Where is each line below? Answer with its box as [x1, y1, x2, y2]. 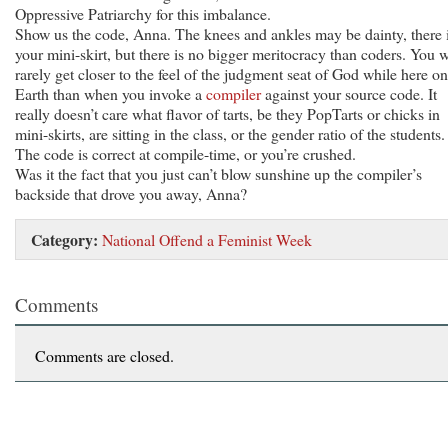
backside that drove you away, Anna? [15, 182, 247, 204]
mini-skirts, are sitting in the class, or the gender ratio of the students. [15, 122, 445, 144]
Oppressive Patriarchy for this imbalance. [15, 2, 271, 24]
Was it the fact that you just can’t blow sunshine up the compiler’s [15, 162, 422, 184]
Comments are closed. [35, 344, 174, 366]
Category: [31, 227, 98, 251]
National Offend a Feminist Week [102, 228, 312, 250]
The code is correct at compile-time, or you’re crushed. [15, 142, 356, 164]
